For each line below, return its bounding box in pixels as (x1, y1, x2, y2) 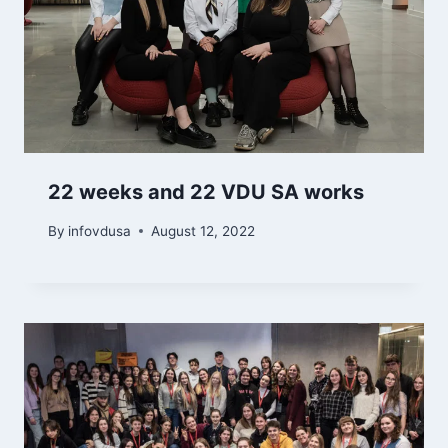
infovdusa (68, 222, 132, 239)
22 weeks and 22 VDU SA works (48, 180, 364, 205)
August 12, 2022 (151, 222, 256, 239)
